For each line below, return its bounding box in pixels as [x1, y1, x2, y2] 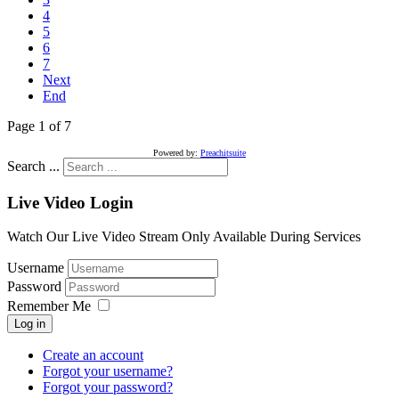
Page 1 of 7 [7, 118, 71, 134]
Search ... [7, 158, 60, 174]
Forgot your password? [43, 379, 173, 395]
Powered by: [153, 147, 200, 158]
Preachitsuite [200, 147, 246, 158]
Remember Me [7, 298, 91, 314]
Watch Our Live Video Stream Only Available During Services [7, 229, 361, 245]
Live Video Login [7, 192, 134, 212]
